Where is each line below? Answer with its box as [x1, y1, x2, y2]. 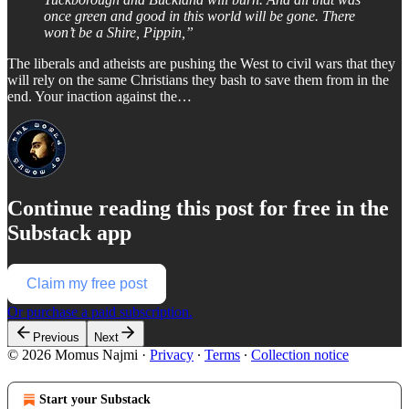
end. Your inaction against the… [7, 88, 192, 104]
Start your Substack [39, 392, 151, 406]
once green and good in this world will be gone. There [44, 7, 355, 24]
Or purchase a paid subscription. [7, 303, 193, 320]
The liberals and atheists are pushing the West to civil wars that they [7, 55, 395, 71]
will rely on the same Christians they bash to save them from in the [7, 71, 389, 88]
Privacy [150, 346, 194, 362]
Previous [33, 330, 79, 344]
